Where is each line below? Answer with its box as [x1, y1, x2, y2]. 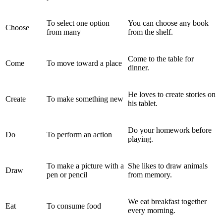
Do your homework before [128, 125, 212, 134]
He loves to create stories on [128, 90, 216, 99]
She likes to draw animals [128, 161, 208, 170]
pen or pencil [47, 170, 87, 179]
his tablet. [128, 99, 158, 108]
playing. [128, 134, 153, 143]
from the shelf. [128, 27, 173, 36]
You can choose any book [128, 18, 209, 27]
